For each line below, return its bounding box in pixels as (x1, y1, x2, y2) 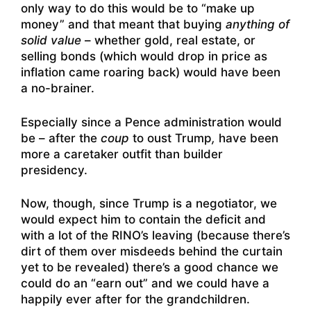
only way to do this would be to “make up (21, 1, 255, 16)
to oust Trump (129, 131, 212, 145)
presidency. (21, 162, 87, 177)
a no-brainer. (21, 81, 94, 96)
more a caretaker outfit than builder (21, 146, 223, 161)
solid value (21, 33, 81, 48)
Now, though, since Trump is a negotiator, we (21, 196, 277, 211)
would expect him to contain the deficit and (21, 212, 266, 227)
